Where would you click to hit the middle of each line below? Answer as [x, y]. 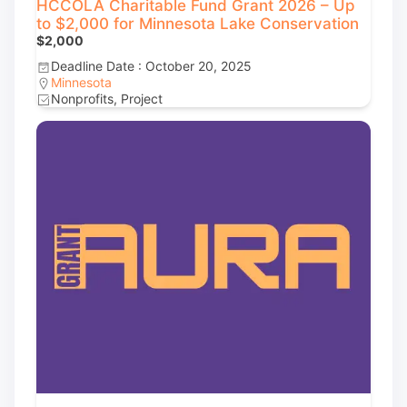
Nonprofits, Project [107, 99]
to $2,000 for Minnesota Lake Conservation [198, 24]
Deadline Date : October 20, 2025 [151, 66]
